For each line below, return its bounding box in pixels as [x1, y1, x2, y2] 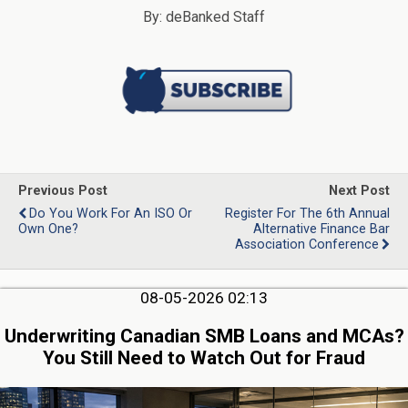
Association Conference [235, 237, 379, 253]
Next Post [329, 183, 390, 199]
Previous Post [18, 183, 107, 199]
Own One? [18, 221, 78, 238]
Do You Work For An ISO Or [29, 206, 192, 222]
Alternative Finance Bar [253, 221, 390, 238]
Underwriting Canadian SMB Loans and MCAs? [4, 325, 404, 348]
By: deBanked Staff [143, 8, 265, 26]
